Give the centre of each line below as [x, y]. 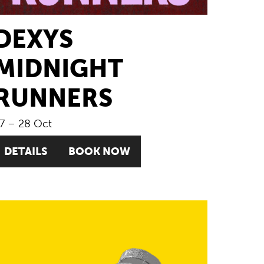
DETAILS [26, 151]
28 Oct [35, 123]
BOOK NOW [100, 151]
